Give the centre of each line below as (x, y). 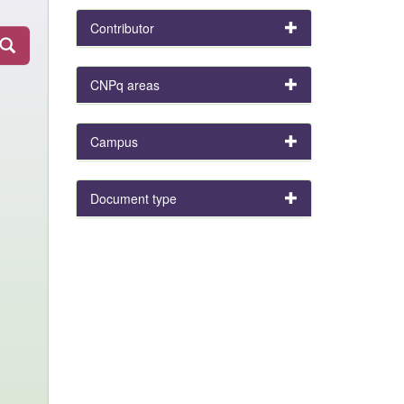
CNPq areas (124, 85)
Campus (114, 142)
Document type (133, 198)
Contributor (122, 28)
